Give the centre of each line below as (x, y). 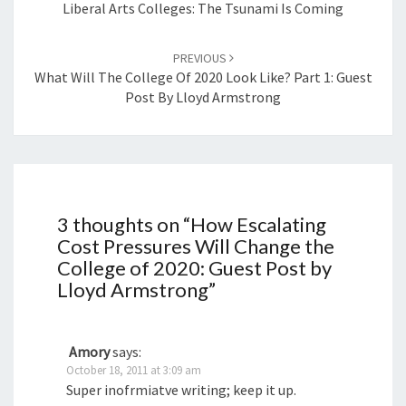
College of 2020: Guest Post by (194, 267)
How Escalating (258, 224)
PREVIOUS (201, 58)
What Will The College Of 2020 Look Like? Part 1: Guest (203, 77)
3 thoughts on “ (124, 224)
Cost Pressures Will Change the (196, 246)
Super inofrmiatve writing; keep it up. (181, 389)
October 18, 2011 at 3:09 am (134, 369)
